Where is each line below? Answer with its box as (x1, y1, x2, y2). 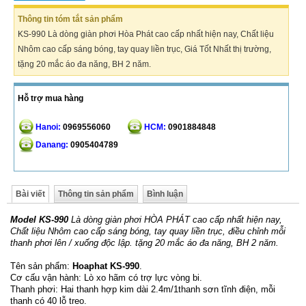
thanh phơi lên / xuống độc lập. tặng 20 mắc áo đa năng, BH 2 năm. (10, 237, 279, 248)
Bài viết (16, 189, 45, 199)
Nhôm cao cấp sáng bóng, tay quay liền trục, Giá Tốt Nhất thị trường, (18, 44, 271, 54)
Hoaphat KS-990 (72, 260, 139, 271)
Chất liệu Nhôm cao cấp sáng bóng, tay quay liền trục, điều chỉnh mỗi (10, 225, 286, 236)
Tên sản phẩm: (10, 260, 72, 271)
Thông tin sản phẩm (58, 189, 134, 199)
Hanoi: (36, 122, 61, 132)
